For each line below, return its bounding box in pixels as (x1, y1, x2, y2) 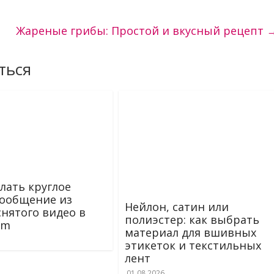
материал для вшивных (125, 225, 256, 240)
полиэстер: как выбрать (125, 212, 259, 228)
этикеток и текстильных (125, 238, 261, 253)
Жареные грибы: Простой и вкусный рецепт (16, 23, 267, 38)
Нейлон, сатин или (125, 199, 229, 215)
